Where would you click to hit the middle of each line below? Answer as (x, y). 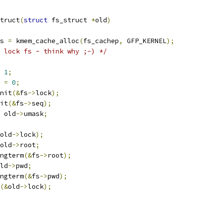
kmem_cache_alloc (46, 41)
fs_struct (69, 20)
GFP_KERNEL (145, 41)
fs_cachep (101, 41)
